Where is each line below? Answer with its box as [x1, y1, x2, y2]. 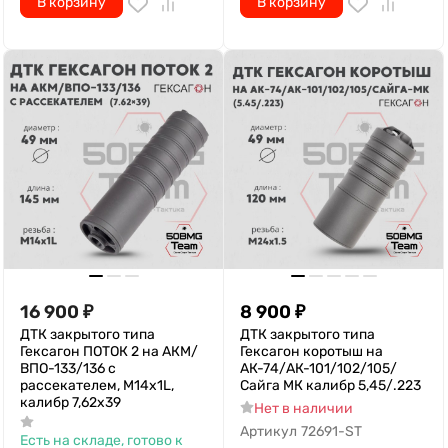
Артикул [240, 422, 297, 440]
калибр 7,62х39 [20, 393, 121, 411]
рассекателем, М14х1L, [20, 376, 174, 394]
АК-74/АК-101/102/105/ [240, 359, 397, 377]
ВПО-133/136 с [20, 359, 116, 377]
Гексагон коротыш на [240, 342, 383, 360]
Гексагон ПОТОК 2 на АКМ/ [20, 342, 198, 360]
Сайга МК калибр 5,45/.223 [240, 376, 421, 394]
